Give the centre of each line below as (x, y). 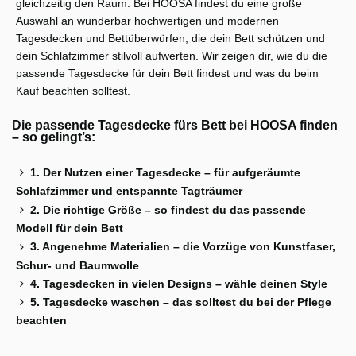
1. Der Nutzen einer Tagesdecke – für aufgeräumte (165, 173)
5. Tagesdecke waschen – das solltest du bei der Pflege (181, 302)
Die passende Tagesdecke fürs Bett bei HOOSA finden (175, 126)
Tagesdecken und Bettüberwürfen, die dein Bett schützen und (170, 39)
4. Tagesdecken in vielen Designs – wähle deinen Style (179, 284)
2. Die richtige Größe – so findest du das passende (168, 209)
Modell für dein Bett (70, 228)
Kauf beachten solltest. (73, 91)
